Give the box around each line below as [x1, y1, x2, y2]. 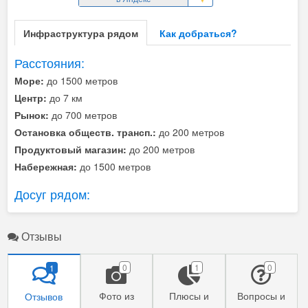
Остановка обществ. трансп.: [14, 125, 156, 140]
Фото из [98, 289, 134, 303]
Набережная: [14, 159, 77, 174]
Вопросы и [237, 289, 286, 303]
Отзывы [19, 228, 62, 245]
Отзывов [25, 289, 63, 304]
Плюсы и [168, 289, 209, 303]
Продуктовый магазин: [14, 142, 126, 157]
